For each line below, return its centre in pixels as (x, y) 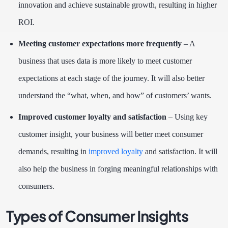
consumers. (36, 186)
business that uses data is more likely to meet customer (105, 61)
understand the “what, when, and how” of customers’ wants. (119, 96)
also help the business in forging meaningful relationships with (118, 169)
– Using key (187, 117)
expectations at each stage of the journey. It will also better (111, 78)
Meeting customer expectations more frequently (101, 44)
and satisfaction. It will (180, 152)
